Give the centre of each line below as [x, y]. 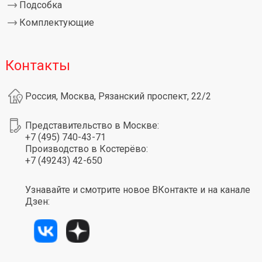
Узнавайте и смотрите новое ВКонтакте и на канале [137, 190]
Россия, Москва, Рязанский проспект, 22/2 [118, 96]
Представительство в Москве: [92, 126]
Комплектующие [56, 23]
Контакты [37, 66]
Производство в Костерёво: [86, 149]
